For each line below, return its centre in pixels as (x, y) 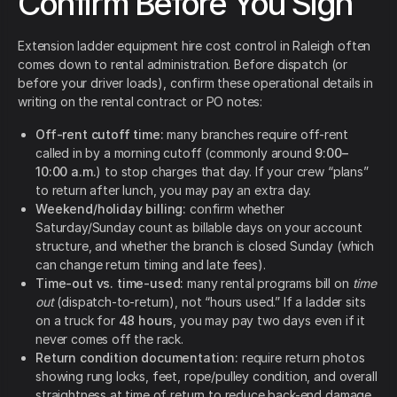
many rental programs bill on (268, 284)
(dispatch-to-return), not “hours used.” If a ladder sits (210, 302)
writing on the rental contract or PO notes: (140, 102)
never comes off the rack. (109, 339)
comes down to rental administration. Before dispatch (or (183, 65)
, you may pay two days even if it (269, 321)
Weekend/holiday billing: (111, 209)
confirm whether (235, 209)
